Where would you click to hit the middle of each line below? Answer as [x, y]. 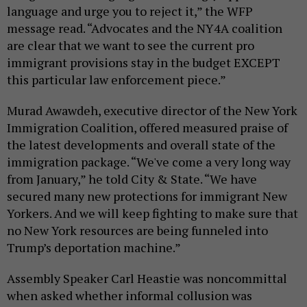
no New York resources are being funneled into [137, 231]
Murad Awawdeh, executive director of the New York [152, 111]
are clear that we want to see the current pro [131, 46]
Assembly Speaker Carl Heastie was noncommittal [147, 279]
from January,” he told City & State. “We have [132, 179]
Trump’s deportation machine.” [94, 248]
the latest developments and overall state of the [141, 145]
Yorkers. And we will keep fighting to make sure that [152, 213]
